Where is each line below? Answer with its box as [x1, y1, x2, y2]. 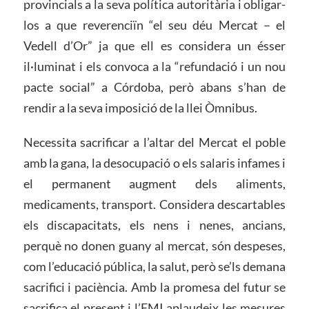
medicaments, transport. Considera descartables [23, 197, 286, 212]
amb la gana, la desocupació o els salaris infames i [23, 155, 286, 171]
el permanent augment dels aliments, [23, 176, 286, 192]
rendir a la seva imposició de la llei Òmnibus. [23, 100, 257, 116]
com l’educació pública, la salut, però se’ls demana [23, 259, 286, 275]
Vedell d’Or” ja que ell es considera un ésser [23, 38, 286, 54]
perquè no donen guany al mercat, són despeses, [23, 238, 286, 254]
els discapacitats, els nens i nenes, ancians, [23, 217, 286, 233]
